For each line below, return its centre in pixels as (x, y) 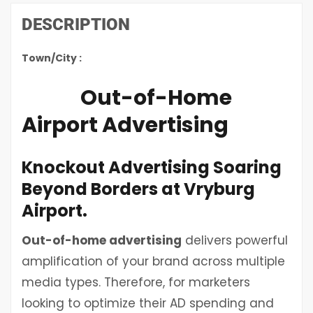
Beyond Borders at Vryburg (138, 189)
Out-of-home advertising (102, 241)
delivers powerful (235, 241)
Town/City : (52, 58)
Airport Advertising (127, 125)
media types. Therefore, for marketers (136, 283)
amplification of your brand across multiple (153, 262)
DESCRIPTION (76, 24)
